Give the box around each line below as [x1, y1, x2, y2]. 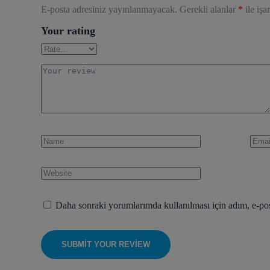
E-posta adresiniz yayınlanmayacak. [41, 4, 177, 14]
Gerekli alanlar [180, 4, 238, 14]
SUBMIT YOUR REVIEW [61, 240, 150, 250]
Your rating [41, 24, 95, 37]
